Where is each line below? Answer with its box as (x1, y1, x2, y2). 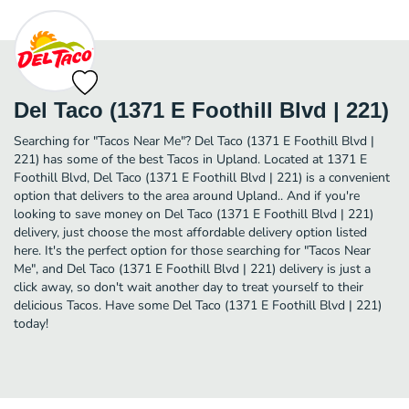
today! (14, 314, 48, 332)
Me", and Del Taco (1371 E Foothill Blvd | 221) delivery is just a (14, 259, 371, 278)
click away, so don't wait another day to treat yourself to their (14, 278, 363, 296)
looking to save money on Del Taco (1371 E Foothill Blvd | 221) (14, 204, 373, 223)
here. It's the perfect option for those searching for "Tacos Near (14, 241, 371, 259)
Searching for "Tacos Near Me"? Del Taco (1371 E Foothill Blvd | (14, 131, 374, 150)
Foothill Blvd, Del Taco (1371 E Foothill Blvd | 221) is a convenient (14, 168, 390, 186)
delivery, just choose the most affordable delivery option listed (14, 223, 367, 241)
